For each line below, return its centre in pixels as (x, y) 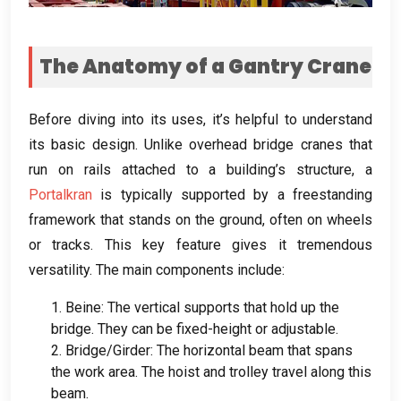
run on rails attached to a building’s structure (191, 169)
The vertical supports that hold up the (223, 307)
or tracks (60, 244)
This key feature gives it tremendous (239, 244)
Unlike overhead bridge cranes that (258, 144)
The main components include (189, 269)
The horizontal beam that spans (255, 350)
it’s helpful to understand (292, 119)
